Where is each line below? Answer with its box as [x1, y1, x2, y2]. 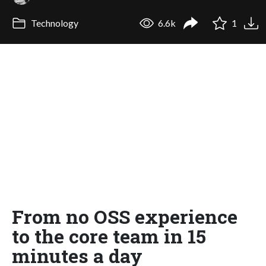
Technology [28, 17, 78, 29]
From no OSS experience [12, 203, 237, 229]
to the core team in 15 [12, 223, 206, 249]
